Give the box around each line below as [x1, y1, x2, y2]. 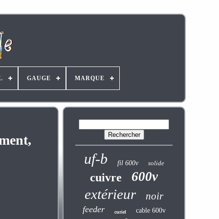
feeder [82, 204, 105, 214]
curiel [114, 209, 126, 215]
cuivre [90, 171, 122, 184]
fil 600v [117, 159, 138, 167]
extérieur [85, 186, 136, 202]
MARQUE [74, 75, 105, 82]
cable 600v [135, 207, 166, 214]
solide [148, 159, 164, 167]
